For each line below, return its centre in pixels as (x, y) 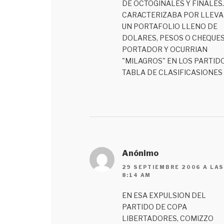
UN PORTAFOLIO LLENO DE (169, 26)
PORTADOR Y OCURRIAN (164, 49)
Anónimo (140, 153)
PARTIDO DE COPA (154, 206)
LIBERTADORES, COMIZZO (167, 218)
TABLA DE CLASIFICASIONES (172, 72)
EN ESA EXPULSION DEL (164, 195)
